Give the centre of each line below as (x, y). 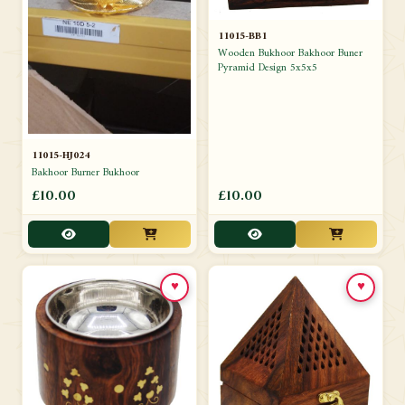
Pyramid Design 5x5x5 (268, 68)
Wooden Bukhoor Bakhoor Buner (290, 53)
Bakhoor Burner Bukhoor (85, 173)
